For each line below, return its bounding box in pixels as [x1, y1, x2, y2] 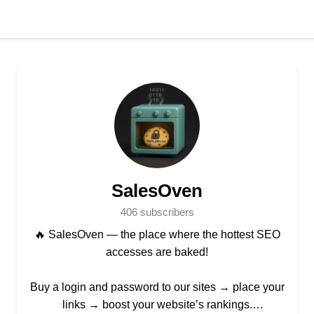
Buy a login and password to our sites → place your [30, 280, 284, 294]
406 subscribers [120, 206, 194, 219]
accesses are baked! [107, 245, 207, 259]
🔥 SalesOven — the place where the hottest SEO [39, 228, 275, 241]
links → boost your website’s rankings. [63, 298, 251, 311]
